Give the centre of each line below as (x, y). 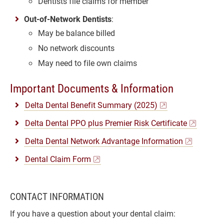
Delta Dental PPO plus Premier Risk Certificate (106, 123)
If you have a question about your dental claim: (93, 213)
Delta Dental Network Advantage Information (104, 141)
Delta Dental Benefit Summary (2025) (91, 105)
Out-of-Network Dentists (68, 19)
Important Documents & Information (92, 88)
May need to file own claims (87, 63)
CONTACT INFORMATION (57, 196)
